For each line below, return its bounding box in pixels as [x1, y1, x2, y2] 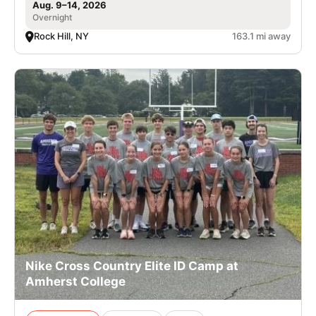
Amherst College [25, 274, 126, 289]
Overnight [32, 12, 72, 23]
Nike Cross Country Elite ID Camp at [25, 259, 238, 274]
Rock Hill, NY [34, 30, 89, 42]
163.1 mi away [232, 30, 291, 42]
